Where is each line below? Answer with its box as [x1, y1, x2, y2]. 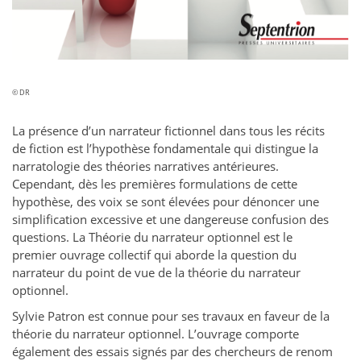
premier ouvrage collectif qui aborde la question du [12, 247, 297, 263]
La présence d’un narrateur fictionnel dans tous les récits [12, 122, 325, 139]
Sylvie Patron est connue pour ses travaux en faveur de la [12, 308, 330, 325]
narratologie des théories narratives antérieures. [12, 158, 279, 175]
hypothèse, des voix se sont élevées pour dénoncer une [12, 193, 319, 210]
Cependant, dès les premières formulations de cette [12, 176, 297, 193]
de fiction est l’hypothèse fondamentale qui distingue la [12, 140, 318, 157]
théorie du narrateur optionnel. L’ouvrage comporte [12, 326, 299, 342]
